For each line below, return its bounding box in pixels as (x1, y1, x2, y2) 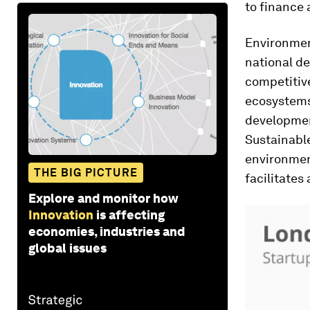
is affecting (96, 207, 165, 222)
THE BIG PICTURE (34, 165, 138, 179)
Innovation (28, 207, 93, 222)
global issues (28, 240, 107, 255)
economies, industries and (28, 224, 185, 239)
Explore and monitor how (28, 190, 179, 206)
